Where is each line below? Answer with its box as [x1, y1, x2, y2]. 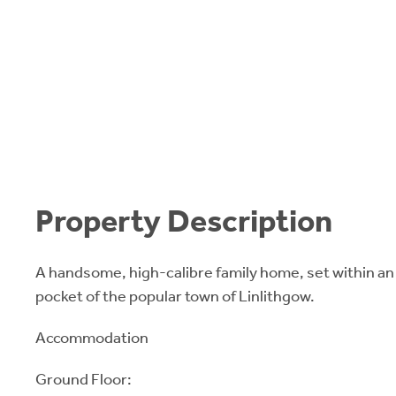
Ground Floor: [35, 369, 132, 389]
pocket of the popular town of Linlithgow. [35, 286, 315, 306]
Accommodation [35, 328, 148, 347]
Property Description [35, 202, 332, 240]
